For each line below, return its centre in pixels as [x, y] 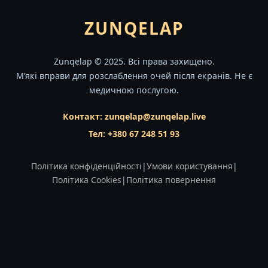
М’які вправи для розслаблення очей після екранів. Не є [134, 76]
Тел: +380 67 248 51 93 [134, 134]
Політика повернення [171, 180]
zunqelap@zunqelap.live [155, 116]
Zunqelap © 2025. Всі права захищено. [134, 61]
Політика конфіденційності [86, 166]
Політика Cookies [87, 180]
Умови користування [189, 166]
